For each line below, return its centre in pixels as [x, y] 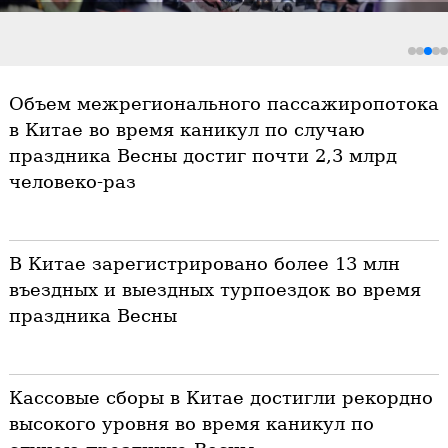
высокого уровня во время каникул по [191, 424]
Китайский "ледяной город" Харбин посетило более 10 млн [220, 21]
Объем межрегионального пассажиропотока [223, 104]
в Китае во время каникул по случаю [186, 130]
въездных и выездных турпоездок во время [214, 290]
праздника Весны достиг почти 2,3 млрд [202, 156]
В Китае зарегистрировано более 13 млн [204, 264]
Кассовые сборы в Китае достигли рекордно [220, 398]
